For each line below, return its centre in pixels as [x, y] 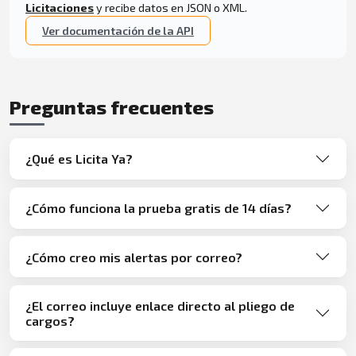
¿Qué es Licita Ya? [79, 159]
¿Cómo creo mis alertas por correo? [134, 257]
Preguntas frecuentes [112, 107]
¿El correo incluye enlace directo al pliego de [160, 305]
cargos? [50, 320]
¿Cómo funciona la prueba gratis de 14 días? [159, 208]
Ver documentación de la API [118, 31]
